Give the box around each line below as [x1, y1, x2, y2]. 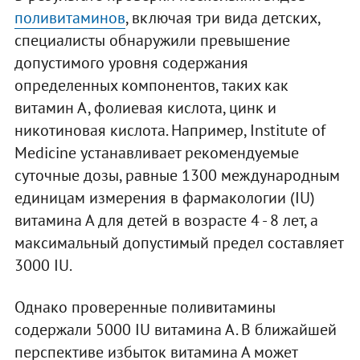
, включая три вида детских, [125, 6, 320, 28]
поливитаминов [14, 6, 125, 28]
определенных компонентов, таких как [14, 74, 288, 96]
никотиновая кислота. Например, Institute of [14, 119, 325, 141]
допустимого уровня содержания [14, 51, 248, 73]
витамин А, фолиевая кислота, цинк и [14, 96, 276, 118]
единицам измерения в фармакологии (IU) [14, 186, 315, 208]
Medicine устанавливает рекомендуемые [14, 141, 299, 163]
